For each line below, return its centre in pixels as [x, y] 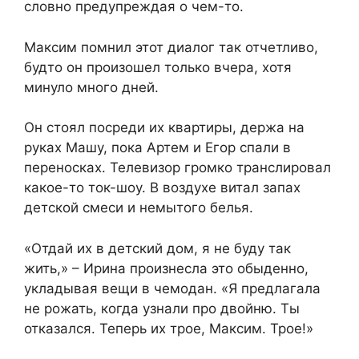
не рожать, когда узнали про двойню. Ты [162, 308]
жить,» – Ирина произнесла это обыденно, [166, 268]
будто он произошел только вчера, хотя [158, 67]
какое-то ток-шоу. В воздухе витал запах [162, 188]
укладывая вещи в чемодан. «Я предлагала [172, 288]
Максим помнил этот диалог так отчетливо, [171, 47]
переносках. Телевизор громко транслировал [177, 168]
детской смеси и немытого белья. [139, 208]
